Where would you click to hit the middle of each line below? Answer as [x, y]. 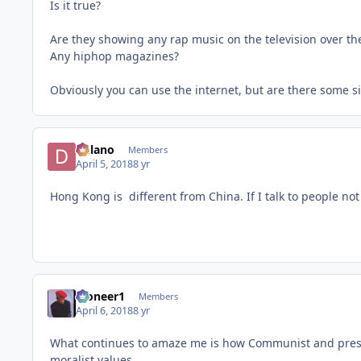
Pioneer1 [101, 296]
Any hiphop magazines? [114, 56]
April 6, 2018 [105, 311]
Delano [95, 150]
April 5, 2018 [105, 164]
